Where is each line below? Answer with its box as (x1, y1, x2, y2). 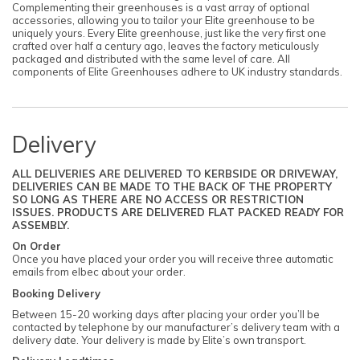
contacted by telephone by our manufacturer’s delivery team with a (12, 321, 340, 334)
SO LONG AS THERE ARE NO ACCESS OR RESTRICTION (12, 192, 304, 206)
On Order (12, 239, 61, 253)
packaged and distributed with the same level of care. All (12, 52, 290, 66)
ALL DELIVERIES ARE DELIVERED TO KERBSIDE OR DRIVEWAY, (12, 166, 337, 180)
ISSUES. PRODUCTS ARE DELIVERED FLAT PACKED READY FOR (12, 205, 344, 219)
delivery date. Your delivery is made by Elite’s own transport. (12, 333, 306, 347)
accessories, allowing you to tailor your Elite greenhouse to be (12, 14, 315, 27)
